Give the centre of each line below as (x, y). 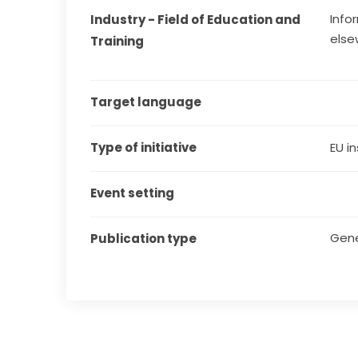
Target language (146, 102)
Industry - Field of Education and (196, 20)
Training (117, 42)
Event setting (133, 193)
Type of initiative (144, 148)
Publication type (144, 239)
